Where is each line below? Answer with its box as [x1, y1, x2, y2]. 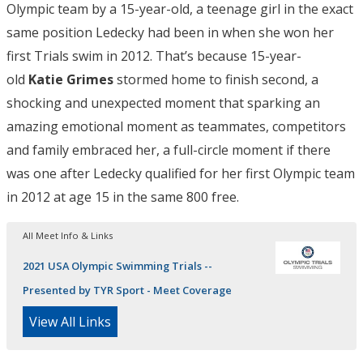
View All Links [29, 313, 111, 331]
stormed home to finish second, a [113, 70, 318, 88]
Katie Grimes [28, 70, 113, 88]
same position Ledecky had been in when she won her [6, 23, 334, 41]
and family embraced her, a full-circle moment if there [6, 141, 331, 159]
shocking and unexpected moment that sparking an [6, 94, 320, 112]
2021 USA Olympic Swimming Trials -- [23, 258, 212, 273]
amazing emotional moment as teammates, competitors [6, 117, 346, 135]
